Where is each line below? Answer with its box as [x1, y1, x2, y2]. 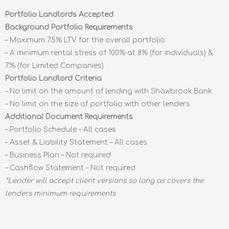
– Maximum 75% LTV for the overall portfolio [5, 36, 165, 44]
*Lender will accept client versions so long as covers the [5, 176, 203, 185]
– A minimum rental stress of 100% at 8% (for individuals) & [5, 49, 213, 57]
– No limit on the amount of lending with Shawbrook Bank [5, 87, 212, 95]
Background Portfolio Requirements [5, 23, 133, 31]
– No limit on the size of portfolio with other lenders [5, 100, 190, 108]
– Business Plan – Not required [5, 151, 111, 159]
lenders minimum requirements [5, 189, 116, 197]
